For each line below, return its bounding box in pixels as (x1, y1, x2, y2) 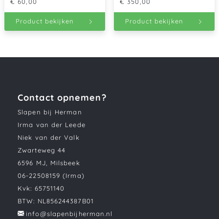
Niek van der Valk (18, 133, 80, 141)
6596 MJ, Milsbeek (18, 158, 80, 167)
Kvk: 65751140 (18, 184, 65, 192)
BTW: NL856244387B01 (18, 197, 94, 205)
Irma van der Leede (18, 120, 86, 129)
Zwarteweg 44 (18, 146, 66, 154)
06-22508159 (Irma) (18, 171, 85, 179)
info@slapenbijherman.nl (26, 209, 113, 218)
